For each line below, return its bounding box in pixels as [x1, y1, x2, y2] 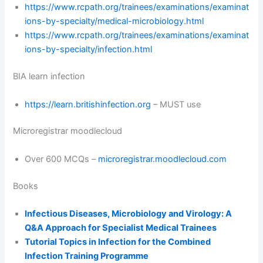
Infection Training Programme [25, 251, 149, 262]
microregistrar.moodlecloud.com [98, 153, 227, 164]
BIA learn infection [13, 71, 86, 82]
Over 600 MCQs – [25, 153, 99, 164]
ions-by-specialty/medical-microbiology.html [25, 16, 204, 27]
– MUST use [151, 99, 201, 110]
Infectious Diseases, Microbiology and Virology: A [25, 208, 232, 220]
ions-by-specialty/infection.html [25, 44, 153, 55]
